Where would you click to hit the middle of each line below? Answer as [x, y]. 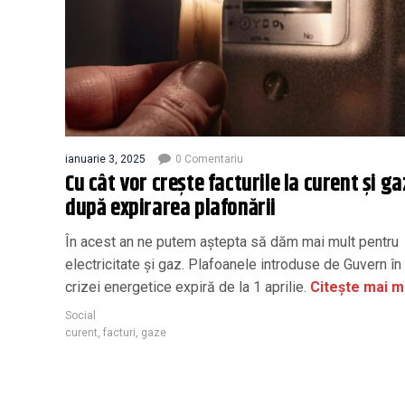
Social [80, 315]
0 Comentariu [209, 159]
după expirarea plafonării [171, 208]
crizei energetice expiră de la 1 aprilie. [186, 287]
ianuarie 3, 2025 [105, 159]
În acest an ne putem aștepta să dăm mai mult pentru [232, 241]
